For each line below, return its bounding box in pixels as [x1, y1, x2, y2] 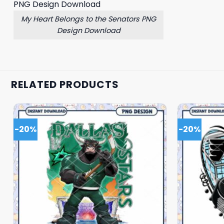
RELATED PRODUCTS [11, 77, 119, 91]
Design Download [56, 25, 120, 35]
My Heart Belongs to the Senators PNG [21, 13, 156, 24]
